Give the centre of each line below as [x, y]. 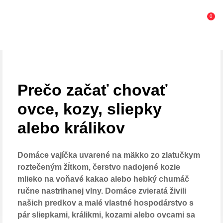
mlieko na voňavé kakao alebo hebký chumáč [103, 179]
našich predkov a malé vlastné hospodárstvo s [106, 203]
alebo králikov [71, 128]
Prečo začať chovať [92, 90]
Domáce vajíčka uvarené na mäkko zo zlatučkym [109, 155]
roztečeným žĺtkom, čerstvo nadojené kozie [99, 167]
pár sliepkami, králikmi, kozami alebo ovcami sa [106, 215]
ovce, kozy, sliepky [90, 109]
